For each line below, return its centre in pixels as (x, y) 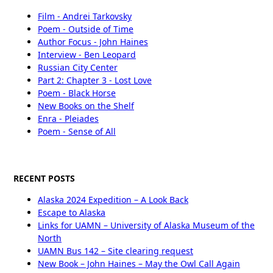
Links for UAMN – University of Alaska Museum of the (146, 225)
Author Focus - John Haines (93, 41)
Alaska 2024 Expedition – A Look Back (113, 199)
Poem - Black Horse (77, 93)
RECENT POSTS (44, 178)
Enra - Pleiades (68, 118)
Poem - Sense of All (77, 131)
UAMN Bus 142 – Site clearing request (115, 250)
